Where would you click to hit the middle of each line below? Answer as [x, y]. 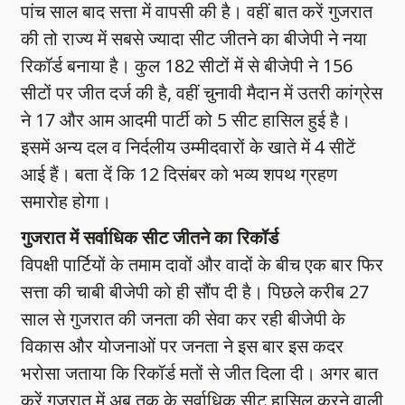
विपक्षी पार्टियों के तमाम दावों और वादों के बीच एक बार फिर [202, 265]
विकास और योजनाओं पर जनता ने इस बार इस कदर [183, 346]
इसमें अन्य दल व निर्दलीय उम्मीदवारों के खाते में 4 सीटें [188, 147]
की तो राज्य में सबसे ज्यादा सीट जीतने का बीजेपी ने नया [194, 39]
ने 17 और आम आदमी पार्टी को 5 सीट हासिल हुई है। [186, 120]
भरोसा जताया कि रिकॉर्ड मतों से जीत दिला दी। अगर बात [200, 373]
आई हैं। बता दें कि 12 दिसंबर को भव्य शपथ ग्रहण [179, 174]
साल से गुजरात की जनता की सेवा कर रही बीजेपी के [184, 319]
